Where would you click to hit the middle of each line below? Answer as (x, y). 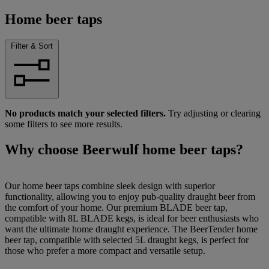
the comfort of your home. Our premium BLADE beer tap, (116, 207)
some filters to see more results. (64, 124)
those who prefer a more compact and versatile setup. (105, 250)
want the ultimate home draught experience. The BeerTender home (131, 229)
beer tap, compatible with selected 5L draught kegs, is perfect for (127, 240)
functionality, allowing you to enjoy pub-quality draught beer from (130, 196)
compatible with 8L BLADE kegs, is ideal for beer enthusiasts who (132, 218)
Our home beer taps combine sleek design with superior (110, 186)
